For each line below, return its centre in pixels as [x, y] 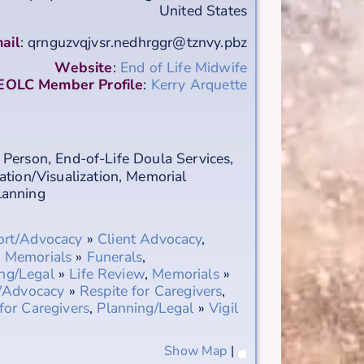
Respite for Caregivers [151, 290]
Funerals [114, 256]
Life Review [107, 273]
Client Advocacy [150, 238]
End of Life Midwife [183, 68]
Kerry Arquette [199, 85]
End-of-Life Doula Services [143, 158]
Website [84, 68]
